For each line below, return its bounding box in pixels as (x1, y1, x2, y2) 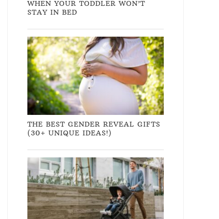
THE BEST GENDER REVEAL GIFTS (27, 119, 160, 129)
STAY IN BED (27, 7, 77, 17)
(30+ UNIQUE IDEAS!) (27, 128, 112, 137)
